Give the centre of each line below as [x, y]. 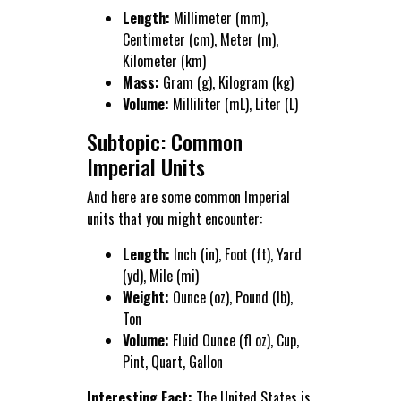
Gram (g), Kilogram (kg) [226, 83]
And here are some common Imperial [188, 197]
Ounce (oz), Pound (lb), [230, 298]
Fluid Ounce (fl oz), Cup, [234, 341]
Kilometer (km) [164, 61]
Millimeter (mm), [218, 18]
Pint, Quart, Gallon [172, 362]
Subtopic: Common [164, 142]
